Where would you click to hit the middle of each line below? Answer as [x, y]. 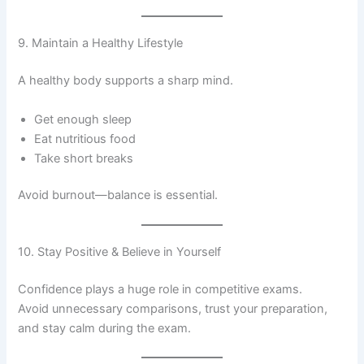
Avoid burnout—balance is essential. [118, 195]
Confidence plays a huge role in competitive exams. [160, 289]
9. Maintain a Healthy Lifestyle [101, 43]
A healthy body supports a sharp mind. [126, 81]
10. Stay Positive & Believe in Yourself [120, 251]
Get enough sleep [83, 119]
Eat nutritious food [85, 139]
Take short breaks [84, 158]
